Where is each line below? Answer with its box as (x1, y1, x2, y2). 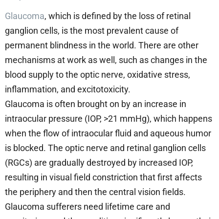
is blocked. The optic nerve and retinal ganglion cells (5, 143, 206, 153)
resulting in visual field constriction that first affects (5, 172, 202, 183)
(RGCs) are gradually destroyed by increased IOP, (5, 157, 193, 168)
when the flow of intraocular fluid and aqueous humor (5, 128, 211, 139)
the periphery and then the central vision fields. (5, 187, 186, 197)
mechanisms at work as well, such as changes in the (5, 55, 207, 66)
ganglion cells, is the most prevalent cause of (5, 25, 178, 36)
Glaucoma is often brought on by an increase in (5, 99, 186, 109)
